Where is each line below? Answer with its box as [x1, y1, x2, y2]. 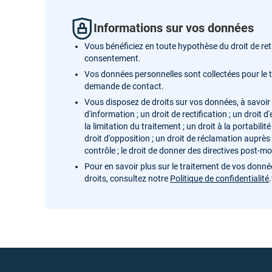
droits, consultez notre [84, 173, 171, 183]
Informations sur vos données [93, 21, 254, 36]
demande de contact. [84, 81, 165, 91]
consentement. [84, 53, 141, 63]
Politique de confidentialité [170, 173, 270, 183]
